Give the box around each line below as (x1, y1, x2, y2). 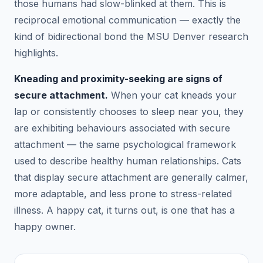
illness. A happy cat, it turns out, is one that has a (14, 204, 235, 216)
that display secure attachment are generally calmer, (14, 171, 248, 183)
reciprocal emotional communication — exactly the (14, 14, 241, 26)
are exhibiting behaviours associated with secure (14, 122, 230, 134)
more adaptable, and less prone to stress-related (14, 187, 232, 200)
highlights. (14, 46, 58, 59)
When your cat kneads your (108, 89, 237, 101)
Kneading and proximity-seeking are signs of (14, 72, 222, 85)
